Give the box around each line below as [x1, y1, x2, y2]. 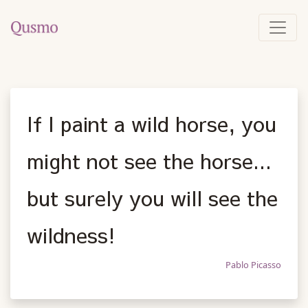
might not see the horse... [27, 146, 272, 175]
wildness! [27, 220, 115, 249]
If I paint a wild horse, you [27, 109, 276, 137]
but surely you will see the [27, 183, 278, 212]
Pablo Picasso [225, 258, 281, 271]
